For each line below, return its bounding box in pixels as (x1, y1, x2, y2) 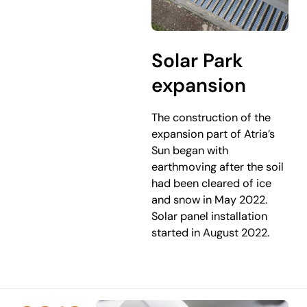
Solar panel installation (151, 209, 268, 224)
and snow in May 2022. (151, 193, 268, 208)
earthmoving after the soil (151, 160, 284, 175)
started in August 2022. (151, 225, 270, 241)
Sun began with (151, 143, 229, 158)
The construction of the (151, 110, 271, 125)
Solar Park (151, 47, 244, 73)
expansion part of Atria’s (151, 127, 275, 142)
